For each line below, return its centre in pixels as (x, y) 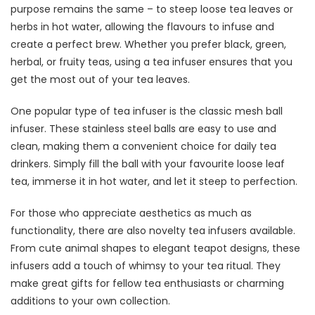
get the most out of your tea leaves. (100, 79)
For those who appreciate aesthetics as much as (131, 213)
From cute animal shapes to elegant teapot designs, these (155, 248)
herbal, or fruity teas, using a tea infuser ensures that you (152, 62)
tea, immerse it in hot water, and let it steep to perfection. (154, 181)
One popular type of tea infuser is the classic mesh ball (147, 111)
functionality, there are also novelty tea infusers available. (153, 230)
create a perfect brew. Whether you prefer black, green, (148, 44)
